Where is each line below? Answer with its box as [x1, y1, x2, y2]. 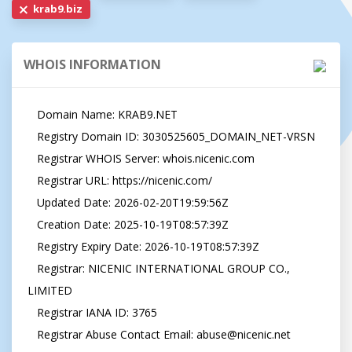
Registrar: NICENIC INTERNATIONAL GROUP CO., [27, 261, 37, 276]
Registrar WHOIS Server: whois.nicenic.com [27, 151, 37, 166]
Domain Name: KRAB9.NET [27, 107, 37, 122]
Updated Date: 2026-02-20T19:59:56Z [27, 195, 37, 210]
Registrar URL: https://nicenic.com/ [27, 173, 37, 188]
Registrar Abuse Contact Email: [37, 327, 196, 342]
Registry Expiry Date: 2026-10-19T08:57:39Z [27, 239, 37, 254]
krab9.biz [31, 2, 82, 16]
